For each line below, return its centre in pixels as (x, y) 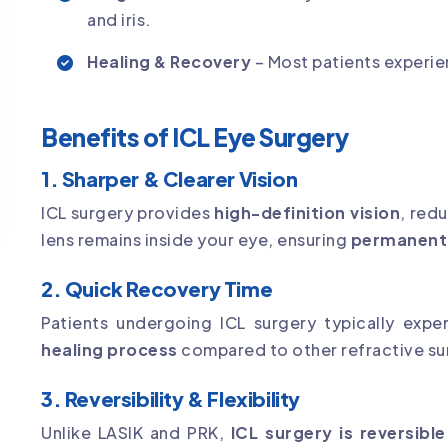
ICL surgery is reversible (338, 432)
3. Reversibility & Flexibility (170, 398)
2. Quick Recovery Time (157, 288)
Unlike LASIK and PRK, (136, 432)
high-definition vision (307, 212)
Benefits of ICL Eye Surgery (195, 136)
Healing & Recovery (169, 61)
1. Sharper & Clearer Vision (169, 178)
